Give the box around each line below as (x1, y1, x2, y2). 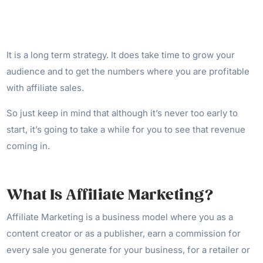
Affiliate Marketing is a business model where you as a (6, 211, 234, 222)
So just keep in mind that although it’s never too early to (6, 107, 238, 119)
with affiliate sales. (6, 82, 85, 93)
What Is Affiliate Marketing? (6, 186, 214, 204)
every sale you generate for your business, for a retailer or (6, 244, 251, 255)
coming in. (6, 140, 53, 151)
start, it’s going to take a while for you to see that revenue (6, 123, 246, 135)
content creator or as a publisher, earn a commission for (6, 227, 241, 239)
